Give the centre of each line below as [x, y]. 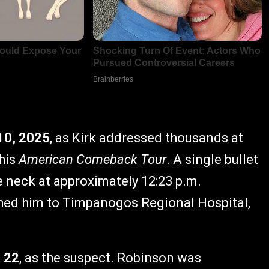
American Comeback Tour [92, 160]
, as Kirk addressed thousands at [147, 138]
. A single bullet [212, 160]
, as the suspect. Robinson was [110, 258]
